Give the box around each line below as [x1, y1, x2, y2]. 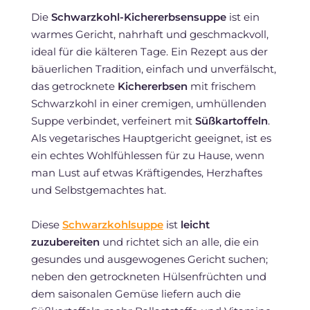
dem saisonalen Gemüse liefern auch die [30, 286, 241, 300]
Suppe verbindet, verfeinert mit [30, 113, 195, 127]
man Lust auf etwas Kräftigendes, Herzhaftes [30, 165, 262, 179]
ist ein [226, 10, 259, 24]
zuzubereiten [30, 235, 100, 248]
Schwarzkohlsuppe [62, 217, 163, 231]
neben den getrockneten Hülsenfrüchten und [30, 269, 266, 283]
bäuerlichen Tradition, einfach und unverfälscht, [30, 62, 276, 75]
